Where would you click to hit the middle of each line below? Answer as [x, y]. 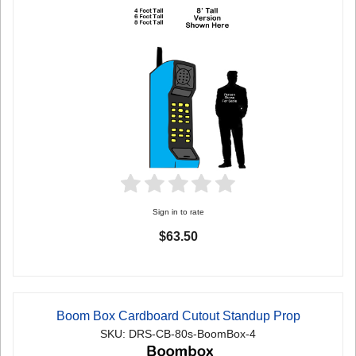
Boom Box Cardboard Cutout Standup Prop [178, 316]
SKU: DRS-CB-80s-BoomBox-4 [178, 335]
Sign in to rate [178, 212]
